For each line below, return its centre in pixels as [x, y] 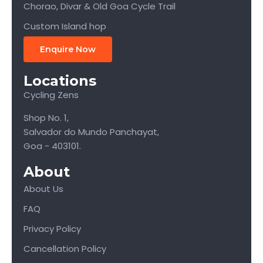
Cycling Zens [51, 95]
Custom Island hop [65, 26]
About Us [43, 188]
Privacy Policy [52, 228]
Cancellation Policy [65, 248]
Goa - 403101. [52, 146]
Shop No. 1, [46, 117]
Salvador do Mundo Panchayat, [91, 131]
